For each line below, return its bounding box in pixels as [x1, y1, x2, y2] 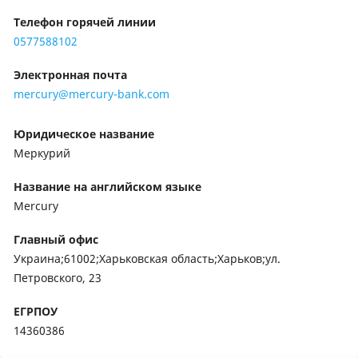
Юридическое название [14, 126, 154, 141]
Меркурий [14, 145, 70, 161]
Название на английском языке [14, 179, 201, 194]
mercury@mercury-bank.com [14, 86, 169, 101]
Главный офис [14, 232, 98, 247]
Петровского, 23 [14, 270, 101, 285]
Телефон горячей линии [14, 14, 156, 30]
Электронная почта [14, 67, 127, 82]
